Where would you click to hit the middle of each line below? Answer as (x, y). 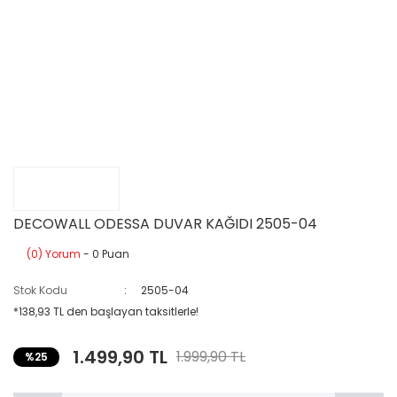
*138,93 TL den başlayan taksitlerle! (106, 311)
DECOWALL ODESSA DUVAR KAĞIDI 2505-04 (165, 224)
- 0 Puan (105, 254)
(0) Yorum (54, 254)
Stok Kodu (40, 290)
